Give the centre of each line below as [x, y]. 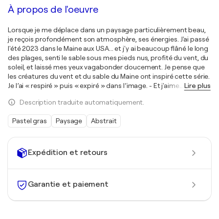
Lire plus [197, 85]
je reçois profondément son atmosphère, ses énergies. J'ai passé [109, 39]
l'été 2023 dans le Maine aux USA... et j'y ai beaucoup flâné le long [108, 48]
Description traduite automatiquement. [82, 102]
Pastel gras [30, 120]
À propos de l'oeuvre [53, 9]
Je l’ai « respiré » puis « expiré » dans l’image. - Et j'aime [94, 85]
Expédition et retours [68, 153]
